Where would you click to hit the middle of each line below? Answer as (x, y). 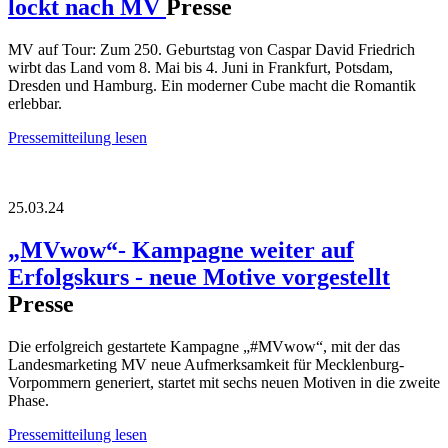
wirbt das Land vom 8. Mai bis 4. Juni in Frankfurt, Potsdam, (200, 68)
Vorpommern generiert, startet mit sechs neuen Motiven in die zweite (224, 383)
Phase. (28, 401)
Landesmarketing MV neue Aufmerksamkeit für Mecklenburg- (206, 365)
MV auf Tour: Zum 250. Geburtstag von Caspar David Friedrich (211, 50)
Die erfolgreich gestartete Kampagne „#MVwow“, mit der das (204, 347)
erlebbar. (35, 104)
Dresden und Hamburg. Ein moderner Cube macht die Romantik (212, 86)
